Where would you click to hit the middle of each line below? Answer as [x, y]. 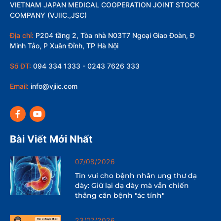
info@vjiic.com [53, 86]
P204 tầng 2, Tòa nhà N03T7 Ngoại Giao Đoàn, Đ [114, 36]
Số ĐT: [20, 66]
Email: [19, 86]
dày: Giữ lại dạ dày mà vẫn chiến [132, 186]
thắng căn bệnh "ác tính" [120, 196]
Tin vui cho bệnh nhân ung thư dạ [136, 176]
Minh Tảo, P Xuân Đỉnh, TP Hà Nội [64, 46]
